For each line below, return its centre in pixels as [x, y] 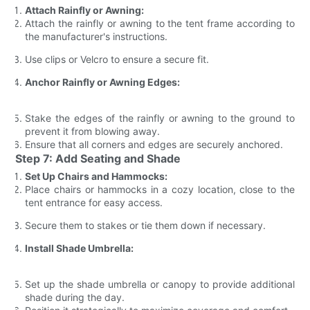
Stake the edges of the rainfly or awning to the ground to [160, 118]
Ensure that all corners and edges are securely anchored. [154, 144]
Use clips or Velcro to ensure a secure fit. [117, 59]
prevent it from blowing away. [93, 131]
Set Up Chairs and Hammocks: [97, 176]
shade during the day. [75, 297]
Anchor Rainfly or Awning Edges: [103, 82]
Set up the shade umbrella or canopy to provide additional [160, 284]
